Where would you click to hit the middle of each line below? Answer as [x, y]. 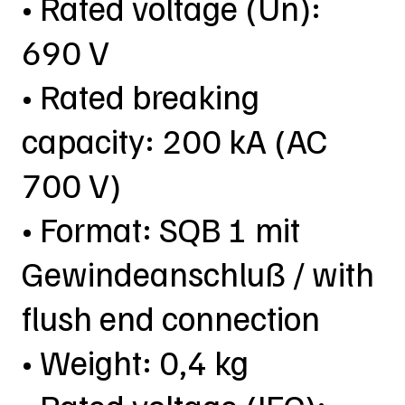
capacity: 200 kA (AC [174, 141]
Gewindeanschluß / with [198, 273]
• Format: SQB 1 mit [160, 229]
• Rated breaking [140, 96]
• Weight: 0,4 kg [135, 362]
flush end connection [170, 318]
